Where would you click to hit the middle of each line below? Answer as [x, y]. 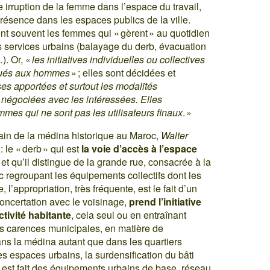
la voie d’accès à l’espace [140, 148]
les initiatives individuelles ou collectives [119, 59]
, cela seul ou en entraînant [129, 215]
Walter [175, 135]
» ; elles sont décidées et [123, 72]
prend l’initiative [165, 201]
